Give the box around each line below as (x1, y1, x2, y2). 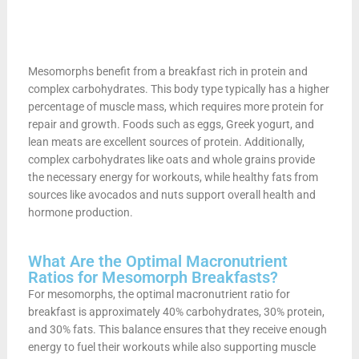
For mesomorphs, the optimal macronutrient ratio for (27, 287, 290, 301)
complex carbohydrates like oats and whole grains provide (27, 152, 315, 166)
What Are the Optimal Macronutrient (27, 251, 288, 271)
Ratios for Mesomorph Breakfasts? (27, 267, 278, 287)
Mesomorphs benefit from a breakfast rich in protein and (27, 64, 308, 78)
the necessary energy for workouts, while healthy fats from (27, 170, 318, 184)
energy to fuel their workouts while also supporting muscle (27, 340, 316, 353)
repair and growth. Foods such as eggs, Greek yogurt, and (27, 117, 314, 131)
